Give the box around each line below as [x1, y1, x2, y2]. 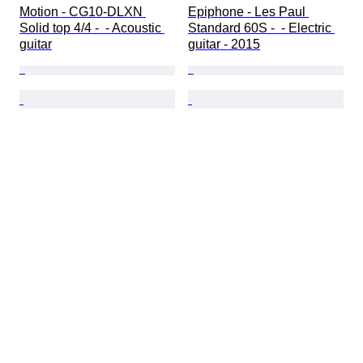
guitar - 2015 [188, 37, 260, 52]
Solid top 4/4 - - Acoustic [19, 21, 164, 36]
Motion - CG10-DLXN [19, 5, 146, 19]
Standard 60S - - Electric [188, 21, 335, 36]
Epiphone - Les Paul [188, 5, 309, 19]
